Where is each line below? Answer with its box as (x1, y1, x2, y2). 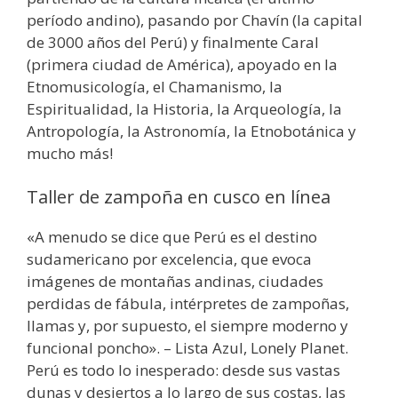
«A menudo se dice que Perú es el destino (27, 227, 317, 248)
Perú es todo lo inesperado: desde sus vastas (27, 360, 340, 381)
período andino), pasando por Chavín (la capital (27, 9, 362, 30)
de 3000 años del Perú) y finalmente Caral (27, 31, 319, 52)
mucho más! (27, 142, 113, 163)
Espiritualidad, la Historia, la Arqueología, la (27, 98, 342, 119)
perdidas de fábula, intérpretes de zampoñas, (27, 293, 349, 314)
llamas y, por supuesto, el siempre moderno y (27, 315, 348, 337)
